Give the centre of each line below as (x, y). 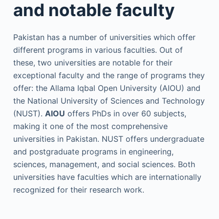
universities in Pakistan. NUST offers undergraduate (109, 139)
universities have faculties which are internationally (107, 177)
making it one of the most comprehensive (90, 126)
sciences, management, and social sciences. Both (104, 164)
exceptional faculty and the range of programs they (109, 75)
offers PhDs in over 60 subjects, (125, 113)
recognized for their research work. (78, 190)
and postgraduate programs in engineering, (93, 152)
